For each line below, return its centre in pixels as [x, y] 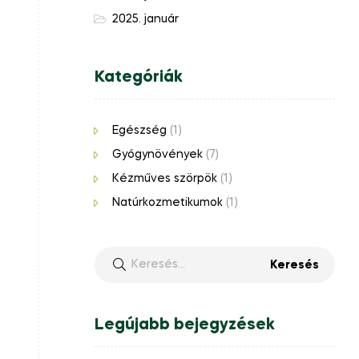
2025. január [145, 19]
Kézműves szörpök [164, 179]
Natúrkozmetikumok [167, 203]
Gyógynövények [157, 155]
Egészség [139, 131]
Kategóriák [139, 78]
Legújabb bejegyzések [185, 325]
